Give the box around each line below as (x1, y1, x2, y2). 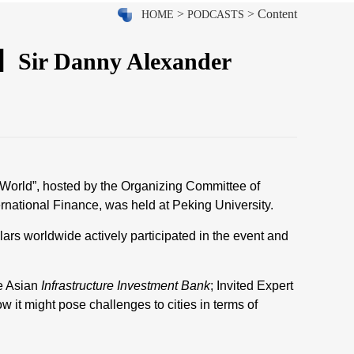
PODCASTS (187, 9, 244, 21)
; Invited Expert (210, 279, 293, 292)
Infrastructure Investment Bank (38, 279, 210, 292)
